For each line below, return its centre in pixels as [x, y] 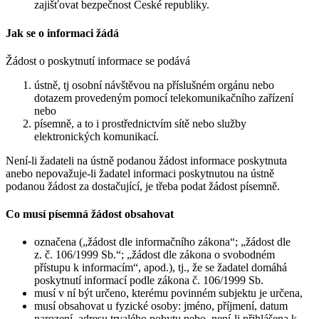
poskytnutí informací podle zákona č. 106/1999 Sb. [149, 281]
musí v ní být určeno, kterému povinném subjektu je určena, [168, 293]
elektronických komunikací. [96, 136]
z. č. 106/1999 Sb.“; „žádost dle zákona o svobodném [155, 255]
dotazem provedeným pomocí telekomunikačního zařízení [164, 98]
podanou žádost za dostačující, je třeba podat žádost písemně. [143, 186]
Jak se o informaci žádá [62, 33]
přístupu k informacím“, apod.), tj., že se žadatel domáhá [161, 268]
